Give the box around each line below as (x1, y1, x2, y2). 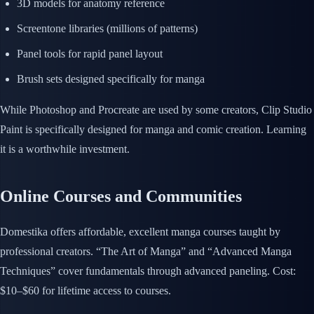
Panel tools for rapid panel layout (17, 48, 163, 60)
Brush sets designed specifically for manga (17, 73, 205, 86)
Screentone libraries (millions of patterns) (17, 22, 198, 35)
